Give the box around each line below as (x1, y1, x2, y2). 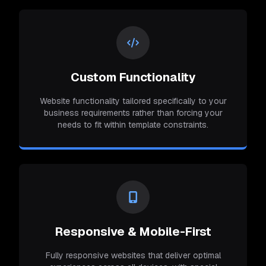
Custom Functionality (70, 69, 196, 85)
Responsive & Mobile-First (55, 224, 211, 239)
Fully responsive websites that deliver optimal (45, 250, 221, 261)
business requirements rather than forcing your (43, 107, 223, 118)
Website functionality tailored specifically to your (39, 96, 227, 106)
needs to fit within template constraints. (58, 119, 208, 130)
